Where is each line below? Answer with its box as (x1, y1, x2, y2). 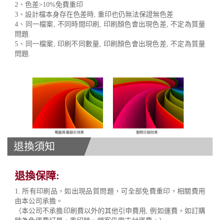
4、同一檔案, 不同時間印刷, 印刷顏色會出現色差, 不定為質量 (15, 21, 205, 28)
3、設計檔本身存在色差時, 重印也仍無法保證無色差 (15, 11, 173, 19)
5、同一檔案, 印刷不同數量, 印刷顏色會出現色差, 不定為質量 (15, 40, 205, 48)
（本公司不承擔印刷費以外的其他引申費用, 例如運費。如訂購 (15, 207, 205, 215)
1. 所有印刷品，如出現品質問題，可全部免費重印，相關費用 (15, 187, 205, 195)
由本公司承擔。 (15, 197, 63, 205)
